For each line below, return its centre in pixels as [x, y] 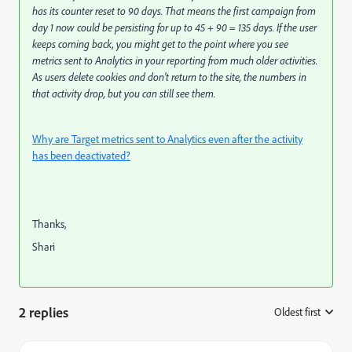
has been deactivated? [81, 156]
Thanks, [49, 224]
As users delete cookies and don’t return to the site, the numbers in [169, 77]
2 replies [44, 312]
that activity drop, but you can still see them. [124, 93]
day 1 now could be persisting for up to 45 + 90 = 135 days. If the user [174, 27]
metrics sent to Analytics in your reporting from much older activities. [175, 60]
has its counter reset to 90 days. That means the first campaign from [174, 11]
